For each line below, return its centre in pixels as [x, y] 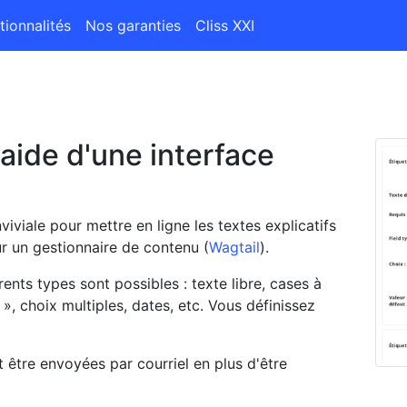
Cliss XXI [225, 25]
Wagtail [234, 247]
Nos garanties [134, 25]
